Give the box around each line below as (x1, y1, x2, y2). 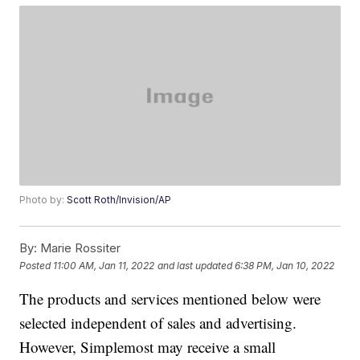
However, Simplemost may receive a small (19, 337, 276, 358)
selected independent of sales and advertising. (19, 313, 297, 333)
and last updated (157, 259, 233, 272)
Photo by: (19, 194, 67, 207)
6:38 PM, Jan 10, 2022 (235, 259, 335, 272)
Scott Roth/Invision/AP (67, 194, 172, 207)
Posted (19, 259, 54, 272)
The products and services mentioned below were (19, 288, 321, 309)
